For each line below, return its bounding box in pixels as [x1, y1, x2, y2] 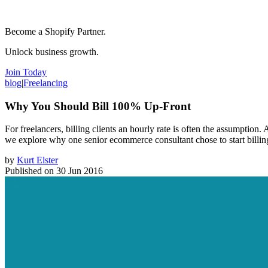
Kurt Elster [17, 155, 58, 166]
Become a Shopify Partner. [5, 26, 106, 36]
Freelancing [23, 77, 68, 88]
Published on [5, 166, 54, 176]
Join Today [5, 66, 47, 77]
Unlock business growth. [5, 46, 99, 57]
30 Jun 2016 [56, 166, 103, 176]
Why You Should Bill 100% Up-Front [5, 99, 191, 112]
